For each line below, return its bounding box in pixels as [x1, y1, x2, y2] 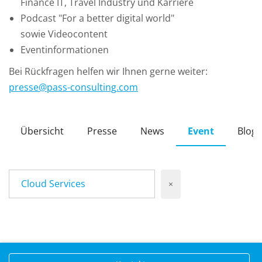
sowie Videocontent [20, 27, 110, 41]
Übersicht [20, 125, 64, 138]
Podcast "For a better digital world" [20, 12, 174, 25]
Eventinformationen [20, 43, 109, 57]
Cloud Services [21, 177, 85, 191]
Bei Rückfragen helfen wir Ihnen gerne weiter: [9, 65, 208, 78]
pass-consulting [47, 81, 116, 94]
